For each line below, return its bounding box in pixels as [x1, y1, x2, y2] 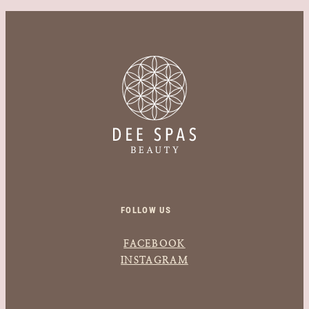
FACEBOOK [123, 238, 186, 250]
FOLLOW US [121, 205, 171, 216]
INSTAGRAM [121, 255, 188, 266]
